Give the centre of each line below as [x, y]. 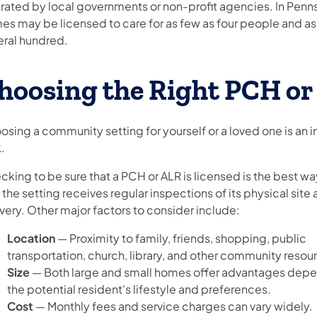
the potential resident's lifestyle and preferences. [139, 289]
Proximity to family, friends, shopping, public [188, 238]
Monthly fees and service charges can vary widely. [180, 306]
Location [32, 238]
